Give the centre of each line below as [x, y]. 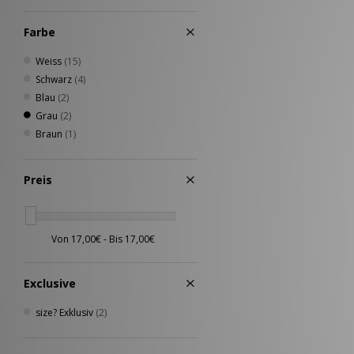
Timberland [62, 18]
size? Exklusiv [64, 312]
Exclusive [50, 283]
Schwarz [54, 79]
